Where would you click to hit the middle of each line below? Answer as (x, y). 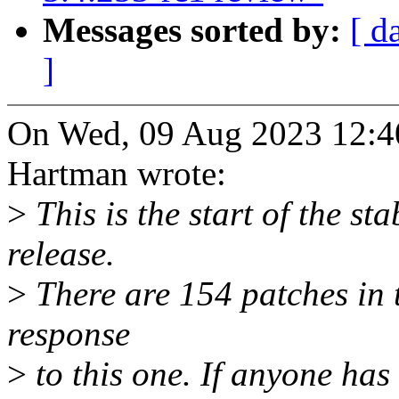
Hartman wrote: (117, 174)
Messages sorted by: (196, 30)
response (69, 334)
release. (61, 254)
